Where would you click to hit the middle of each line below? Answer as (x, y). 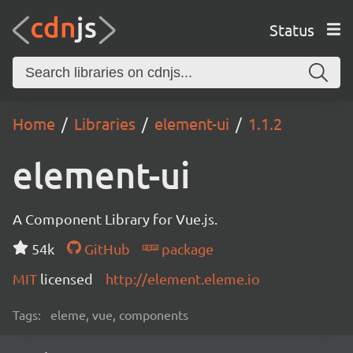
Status (292, 29)
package (186, 249)
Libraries (105, 123)
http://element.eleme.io (183, 279)
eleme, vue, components (119, 314)
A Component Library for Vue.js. (115, 219)
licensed (67, 279)
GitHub (105, 249)
